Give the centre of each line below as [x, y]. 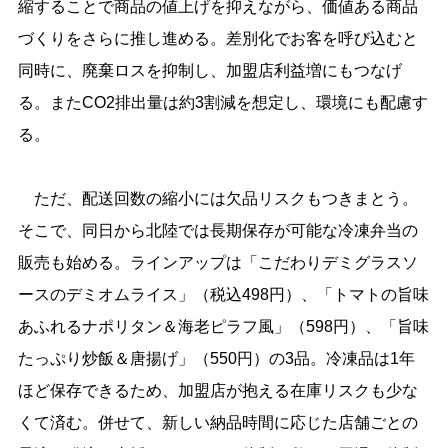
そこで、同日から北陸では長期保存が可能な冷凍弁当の [217, 230]
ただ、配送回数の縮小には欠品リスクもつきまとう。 [217, 198]
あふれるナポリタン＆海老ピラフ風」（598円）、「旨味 [223, 326]
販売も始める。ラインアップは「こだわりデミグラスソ [217, 262]
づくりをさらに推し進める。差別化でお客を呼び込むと [217, 38]
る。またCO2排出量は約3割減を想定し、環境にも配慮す [222, 102]
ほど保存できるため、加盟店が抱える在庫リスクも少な [217, 390]
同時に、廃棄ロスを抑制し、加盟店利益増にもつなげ [209, 70]
